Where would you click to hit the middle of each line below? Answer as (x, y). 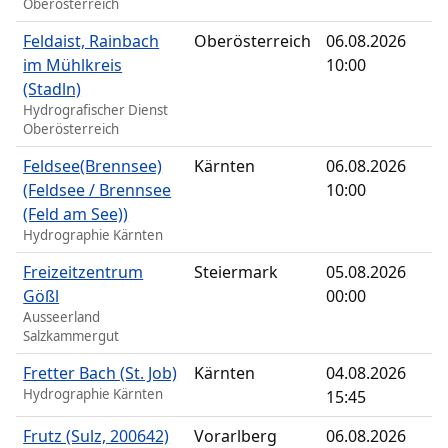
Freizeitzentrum (83, 272)
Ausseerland (62, 317)
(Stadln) (52, 89)
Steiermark (236, 272)
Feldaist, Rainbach (91, 41)
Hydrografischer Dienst (96, 110)
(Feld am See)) (76, 214)
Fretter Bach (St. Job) (100, 373)
